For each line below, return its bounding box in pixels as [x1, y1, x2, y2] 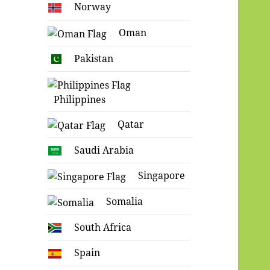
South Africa [74, 220, 132, 234]
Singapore [138, 169, 186, 183]
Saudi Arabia [74, 143, 134, 157]
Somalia [106, 195, 143, 209]
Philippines [54, 92, 106, 106]
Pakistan [74, 51, 114, 65]
